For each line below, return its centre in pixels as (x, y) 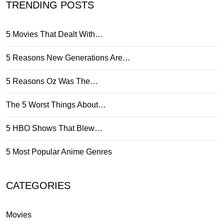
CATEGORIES (38, 185)
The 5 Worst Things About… (56, 104)
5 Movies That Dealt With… (54, 34)
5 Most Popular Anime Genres (59, 151)
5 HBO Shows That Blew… (54, 128)
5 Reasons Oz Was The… (52, 81)
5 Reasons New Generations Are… (68, 57)
